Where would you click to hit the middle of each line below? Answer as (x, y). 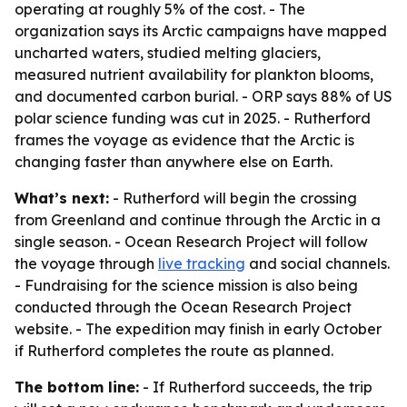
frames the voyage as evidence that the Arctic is (184, 140)
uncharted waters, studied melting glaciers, (168, 53)
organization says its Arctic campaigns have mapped (201, 31)
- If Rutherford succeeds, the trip (256, 387)
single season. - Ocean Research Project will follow (191, 242)
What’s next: (62, 198)
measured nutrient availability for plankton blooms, (194, 74)
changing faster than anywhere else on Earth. (174, 162)
